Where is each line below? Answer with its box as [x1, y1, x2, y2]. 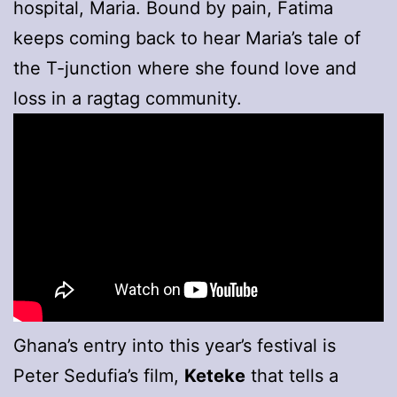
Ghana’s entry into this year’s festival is [13, 334, 336, 356]
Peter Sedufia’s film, [13, 364, 184, 386]
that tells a [245, 364, 339, 386]
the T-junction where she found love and [13, 57, 356, 79]
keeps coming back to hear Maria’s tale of [13, 27, 361, 49]
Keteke [184, 364, 245, 386]
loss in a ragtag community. [13, 87, 242, 109]
